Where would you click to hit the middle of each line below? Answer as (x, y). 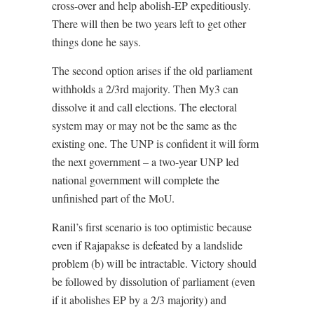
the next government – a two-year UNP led (145, 162)
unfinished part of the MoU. (113, 198)
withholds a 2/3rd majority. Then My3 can (145, 89)
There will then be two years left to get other (149, 24)
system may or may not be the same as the (144, 125)
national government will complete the (136, 180)
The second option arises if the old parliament (152, 71)
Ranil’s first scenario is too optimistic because (152, 227)
